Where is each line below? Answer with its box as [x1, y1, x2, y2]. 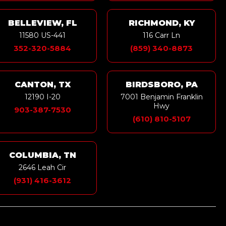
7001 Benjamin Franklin [120, 92, 203, 102]
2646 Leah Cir [19, 163, 67, 173]
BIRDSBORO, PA [125, 80, 198, 90]
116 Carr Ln [143, 31, 181, 40]
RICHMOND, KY [128, 18, 195, 28]
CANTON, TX [14, 80, 71, 90]
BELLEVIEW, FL [8, 18, 77, 28]
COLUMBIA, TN [9, 150, 76, 160]
